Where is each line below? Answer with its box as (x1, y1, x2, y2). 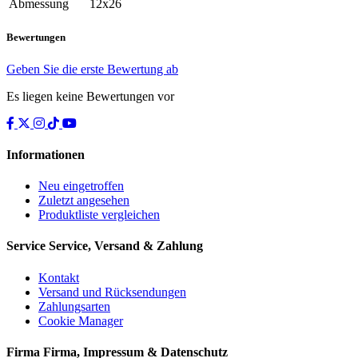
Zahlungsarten (38, 299, 110, 313)
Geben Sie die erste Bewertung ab (6, 62, 178, 76)
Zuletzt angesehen (38, 193, 129, 208)
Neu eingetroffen (38, 179, 124, 193)
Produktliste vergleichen (38, 208, 160, 222)
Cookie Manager (38, 313, 123, 328)
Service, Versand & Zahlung (49, 239, 203, 253)
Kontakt (38, 270, 79, 284)
